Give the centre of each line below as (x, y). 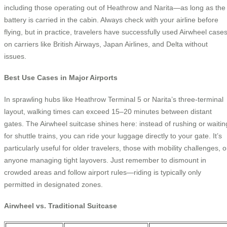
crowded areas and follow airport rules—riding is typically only (103, 172)
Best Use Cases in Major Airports (61, 78)
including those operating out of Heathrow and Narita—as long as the (115, 7)
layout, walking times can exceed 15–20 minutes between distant (108, 111)
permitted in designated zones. (53, 184)
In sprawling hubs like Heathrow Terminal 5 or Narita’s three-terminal (114, 99)
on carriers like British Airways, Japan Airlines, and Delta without (106, 44)
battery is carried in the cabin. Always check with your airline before (111, 20)
